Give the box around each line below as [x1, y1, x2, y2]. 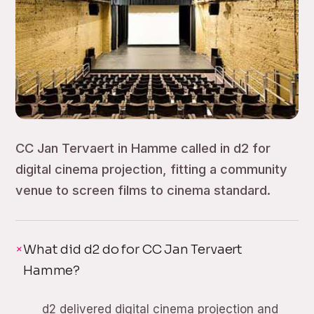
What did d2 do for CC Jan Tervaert [23, 241, 243, 258]
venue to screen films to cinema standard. [15, 182, 271, 198]
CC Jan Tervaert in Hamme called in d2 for [15, 140, 271, 156]
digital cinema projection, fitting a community [15, 161, 288, 177]
